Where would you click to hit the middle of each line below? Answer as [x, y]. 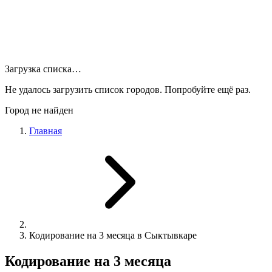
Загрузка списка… [43, 69]
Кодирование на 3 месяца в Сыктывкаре [113, 235]
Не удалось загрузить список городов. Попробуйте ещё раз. [128, 90]
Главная [46, 131]
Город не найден [39, 110]
